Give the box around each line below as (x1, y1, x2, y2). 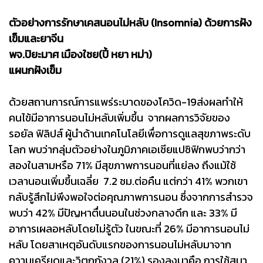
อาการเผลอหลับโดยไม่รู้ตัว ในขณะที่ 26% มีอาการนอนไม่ (9, 220, 249, 237)
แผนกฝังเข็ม (9, 62, 62, 78)
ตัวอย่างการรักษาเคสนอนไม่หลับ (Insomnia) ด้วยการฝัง (9, 14, 252, 31)
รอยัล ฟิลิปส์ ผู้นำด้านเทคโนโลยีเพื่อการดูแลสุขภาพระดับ (9, 125, 251, 141)
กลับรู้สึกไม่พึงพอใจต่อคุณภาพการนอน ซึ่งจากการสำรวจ (9, 188, 253, 205)
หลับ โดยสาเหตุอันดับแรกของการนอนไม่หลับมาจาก (9, 236, 231, 252)
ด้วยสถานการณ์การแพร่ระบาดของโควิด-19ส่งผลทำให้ (9, 93, 243, 110)
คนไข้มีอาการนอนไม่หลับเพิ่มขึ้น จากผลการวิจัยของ (9, 109, 230, 126)
